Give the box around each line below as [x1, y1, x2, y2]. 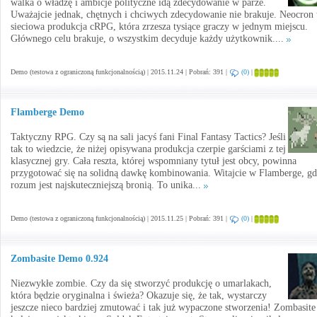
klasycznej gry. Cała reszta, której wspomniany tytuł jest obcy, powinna [11, 156, 296, 166]
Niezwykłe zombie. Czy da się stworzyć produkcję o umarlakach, [11, 278, 272, 289]
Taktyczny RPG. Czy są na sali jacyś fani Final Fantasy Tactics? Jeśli [11, 132, 286, 142]
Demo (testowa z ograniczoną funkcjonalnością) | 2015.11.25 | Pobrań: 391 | [11, 214, 229, 222]
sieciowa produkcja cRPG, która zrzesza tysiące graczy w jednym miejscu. [11, 21, 308, 32]
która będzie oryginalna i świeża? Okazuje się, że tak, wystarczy [11, 290, 267, 301]
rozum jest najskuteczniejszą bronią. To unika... [11, 180, 204, 190]
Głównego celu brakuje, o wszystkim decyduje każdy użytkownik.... [11, 33, 287, 44]
